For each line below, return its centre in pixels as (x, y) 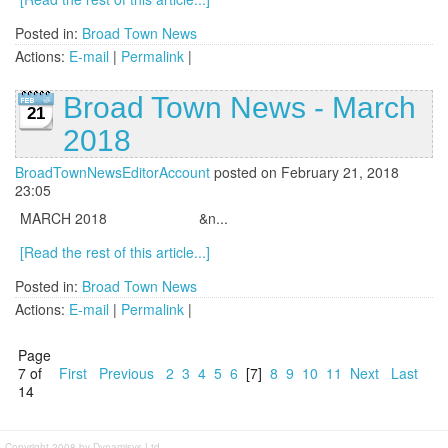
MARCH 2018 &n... (124, 218)
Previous (126, 373)
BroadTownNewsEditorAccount (112, 172)
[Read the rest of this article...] (115, 252)
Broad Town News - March (239, 108)
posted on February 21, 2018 (304, 172)
